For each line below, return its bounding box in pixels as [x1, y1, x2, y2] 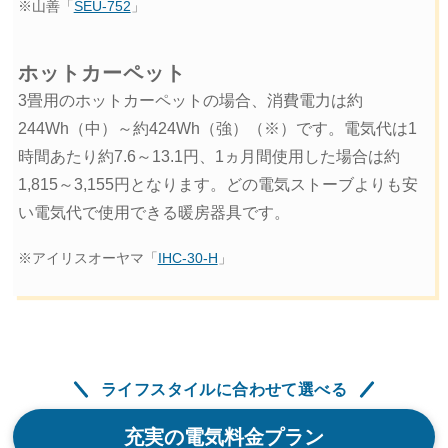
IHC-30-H [157, 251, 218, 267]
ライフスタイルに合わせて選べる [100, 380, 347, 398]
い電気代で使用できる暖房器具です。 [17, 204, 290, 222]
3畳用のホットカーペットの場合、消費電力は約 [17, 92, 363, 110]
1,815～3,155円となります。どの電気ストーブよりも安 [17, 176, 418, 194]
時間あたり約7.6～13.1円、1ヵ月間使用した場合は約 [17, 148, 400, 166]
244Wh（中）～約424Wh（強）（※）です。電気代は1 [17, 120, 417, 138]
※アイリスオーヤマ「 [17, 251, 158, 267]
